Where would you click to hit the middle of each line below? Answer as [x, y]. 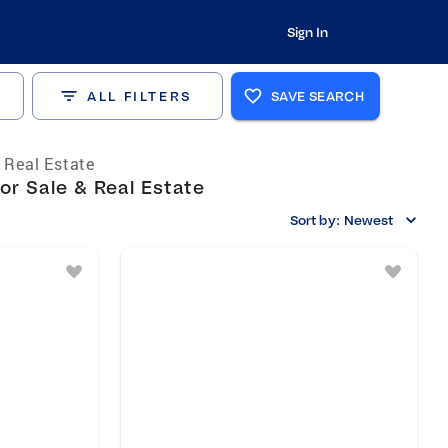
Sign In [307, 32]
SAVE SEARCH [318, 96]
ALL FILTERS [139, 96]
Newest [368, 220]
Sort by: [315, 220]
